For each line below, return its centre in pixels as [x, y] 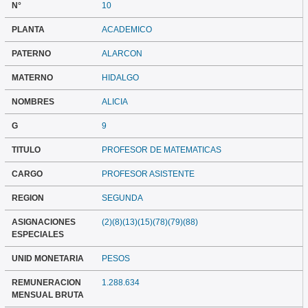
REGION [27, 198]
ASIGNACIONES [43, 222]
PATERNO [31, 54]
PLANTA [28, 30]
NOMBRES [33, 102]
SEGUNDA [123, 198]
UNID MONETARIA [47, 259]
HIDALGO [121, 78]
